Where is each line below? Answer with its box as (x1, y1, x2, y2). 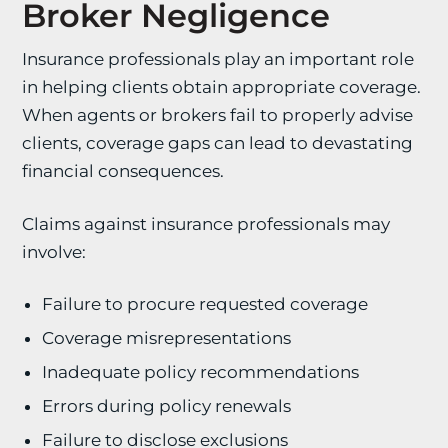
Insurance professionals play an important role (22, 49, 415, 69)
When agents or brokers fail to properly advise (22, 105, 414, 125)
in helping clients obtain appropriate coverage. (22, 77, 422, 97)
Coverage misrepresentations (42, 328, 292, 348)
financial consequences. (22, 161, 225, 181)
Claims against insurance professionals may (22, 214, 391, 234)
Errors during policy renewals (42, 396, 292, 416)
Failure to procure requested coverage (42, 294, 369, 314)
